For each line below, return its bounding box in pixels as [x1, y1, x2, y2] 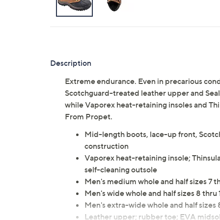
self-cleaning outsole [84, 165, 157, 174]
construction [84, 141, 129, 151]
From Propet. [65, 111, 112, 121]
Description [50, 58, 91, 68]
